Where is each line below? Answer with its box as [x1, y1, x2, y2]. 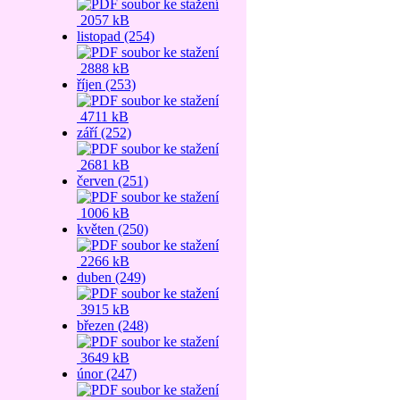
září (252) [77, 125, 131, 140]
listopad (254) [77, 29, 154, 44]
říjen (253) [77, 77, 136, 92]
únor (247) [77, 366, 137, 381]
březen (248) [77, 318, 148, 333]
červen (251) [77, 173, 148, 188]
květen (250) [77, 221, 148, 237]
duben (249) [77, 270, 146, 285]
